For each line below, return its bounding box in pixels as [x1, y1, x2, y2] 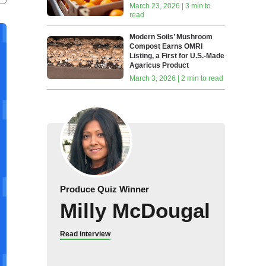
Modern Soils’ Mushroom [129, 33, 213, 41]
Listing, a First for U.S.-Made [129, 52, 225, 60]
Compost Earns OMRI [129, 42, 203, 50]
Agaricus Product [129, 61, 189, 69]
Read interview [59, 230, 110, 238]
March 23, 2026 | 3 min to [129, 2, 211, 10]
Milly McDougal [59, 199, 210, 222]
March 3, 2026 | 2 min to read [129, 74, 224, 83]
